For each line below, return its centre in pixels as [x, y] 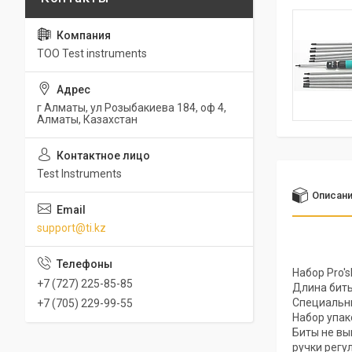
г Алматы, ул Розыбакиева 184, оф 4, [132, 108]
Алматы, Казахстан [87, 119]
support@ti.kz [71, 228]
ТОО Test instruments [92, 53]
